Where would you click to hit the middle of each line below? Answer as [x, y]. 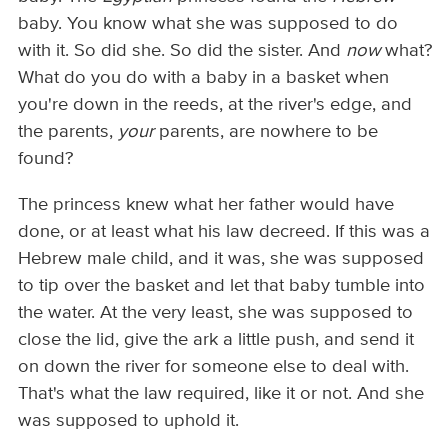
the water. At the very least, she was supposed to [216, 312]
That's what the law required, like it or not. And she [221, 393]
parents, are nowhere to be [266, 132]
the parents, [68, 132]
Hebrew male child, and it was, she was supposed [221, 258]
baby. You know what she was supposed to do [208, 24]
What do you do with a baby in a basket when [204, 78]
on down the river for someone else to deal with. [214, 366]
